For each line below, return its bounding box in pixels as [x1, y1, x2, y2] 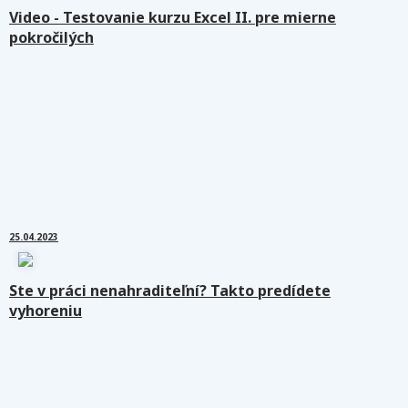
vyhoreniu [9, 301, 82, 321]
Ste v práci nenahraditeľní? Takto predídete [9, 280, 331, 301]
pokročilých [9, 27, 94, 47]
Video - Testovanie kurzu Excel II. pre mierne [9, 7, 336, 27]
